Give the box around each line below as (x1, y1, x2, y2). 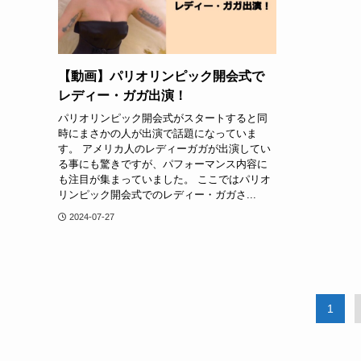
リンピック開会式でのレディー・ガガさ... (58, 189, 256, 201)
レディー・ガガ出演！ (58, 88, 187, 102)
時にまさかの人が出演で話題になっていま (58, 127, 257, 140)
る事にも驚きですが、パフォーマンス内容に (58, 158, 268, 171)
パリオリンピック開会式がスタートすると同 (58, 112, 268, 125)
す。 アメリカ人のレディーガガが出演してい (58, 143, 271, 156)
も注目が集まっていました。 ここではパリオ (58, 173, 271, 186)
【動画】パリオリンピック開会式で (58, 68, 264, 83)
